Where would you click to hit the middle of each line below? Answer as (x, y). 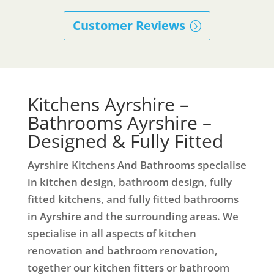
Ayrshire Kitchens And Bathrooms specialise (137, 165)
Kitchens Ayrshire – (108, 104)
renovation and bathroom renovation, (122, 250)
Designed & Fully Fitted (125, 141)
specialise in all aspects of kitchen (112, 233)
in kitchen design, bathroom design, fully (129, 182)
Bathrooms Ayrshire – (119, 122)
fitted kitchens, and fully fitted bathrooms (133, 199)
